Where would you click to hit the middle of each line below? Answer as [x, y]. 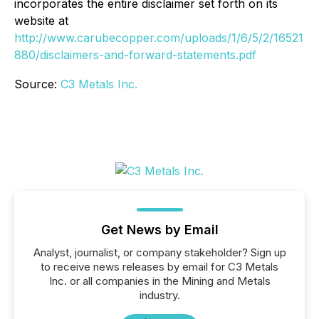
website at [41, 21]
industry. [159, 295]
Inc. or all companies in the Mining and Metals [159, 281]
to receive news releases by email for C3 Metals [159, 267]
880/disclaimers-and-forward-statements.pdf [135, 55]
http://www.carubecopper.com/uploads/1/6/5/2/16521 [159, 38]
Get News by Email [159, 230]
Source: [37, 84]
